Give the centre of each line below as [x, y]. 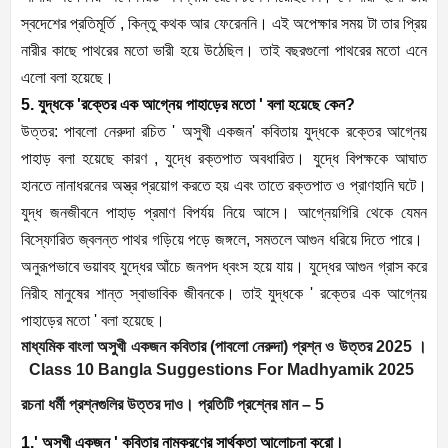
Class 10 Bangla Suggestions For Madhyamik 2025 [217, 370]
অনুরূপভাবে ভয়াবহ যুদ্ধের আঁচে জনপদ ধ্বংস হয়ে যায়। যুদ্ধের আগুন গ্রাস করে [224, 267]
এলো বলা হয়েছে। [67, 78]
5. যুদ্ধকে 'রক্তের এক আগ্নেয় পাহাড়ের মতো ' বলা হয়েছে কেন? [188, 105]
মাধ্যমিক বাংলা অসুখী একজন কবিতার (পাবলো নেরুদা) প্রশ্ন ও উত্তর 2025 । [224, 347]
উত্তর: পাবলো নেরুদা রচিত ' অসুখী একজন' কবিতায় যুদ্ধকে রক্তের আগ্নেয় [224, 132]
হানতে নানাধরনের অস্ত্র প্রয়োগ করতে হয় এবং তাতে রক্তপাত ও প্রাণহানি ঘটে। [224, 186]
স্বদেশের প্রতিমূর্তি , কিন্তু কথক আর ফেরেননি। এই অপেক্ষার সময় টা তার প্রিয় [224, 24]
